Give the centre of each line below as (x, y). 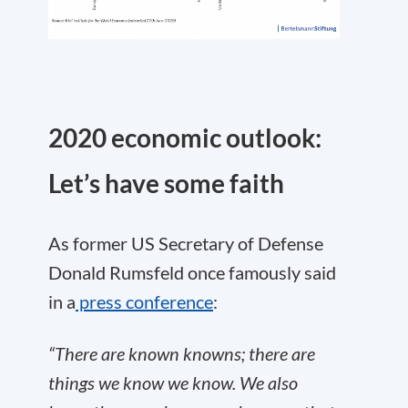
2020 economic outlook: (185, 137)
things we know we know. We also (173, 382)
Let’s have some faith (166, 183)
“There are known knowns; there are (182, 353)
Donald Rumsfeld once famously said (192, 272)
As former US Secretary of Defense (186, 243)
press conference (144, 301)
